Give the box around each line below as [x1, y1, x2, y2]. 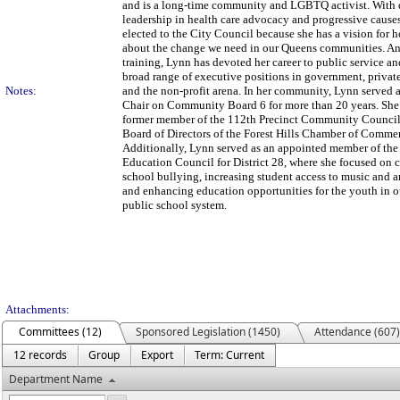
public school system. [122, 198, 227, 212]
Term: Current [195, 347, 264, 362]
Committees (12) [19, 324, 102, 339]
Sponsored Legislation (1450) [136, 324, 280, 339]
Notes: [5, 84, 37, 97]
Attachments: [5, 303, 70, 316]
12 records [13, 347, 67, 362]
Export [141, 347, 173, 362]
